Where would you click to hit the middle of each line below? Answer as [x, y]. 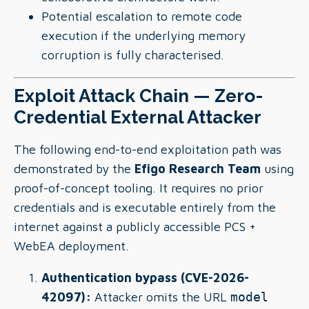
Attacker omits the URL [161, 297]
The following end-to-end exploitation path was [148, 149]
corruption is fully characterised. [133, 55]
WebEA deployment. [71, 246]
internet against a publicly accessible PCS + [135, 227]
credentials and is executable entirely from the [145, 207]
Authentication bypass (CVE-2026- [145, 278]
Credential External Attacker [138, 117]
